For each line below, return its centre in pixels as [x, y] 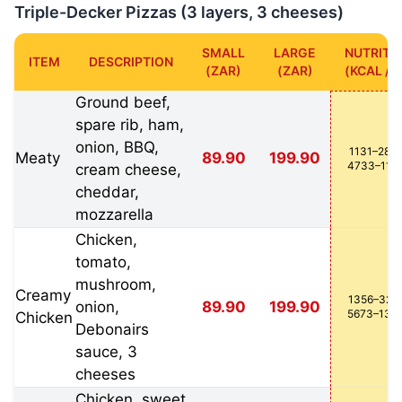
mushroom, [116, 284]
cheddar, [107, 192]
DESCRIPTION [131, 61]
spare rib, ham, [130, 125]
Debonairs [112, 329]
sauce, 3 [106, 352]
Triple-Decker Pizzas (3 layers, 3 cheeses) [179, 12]
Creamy [43, 295]
